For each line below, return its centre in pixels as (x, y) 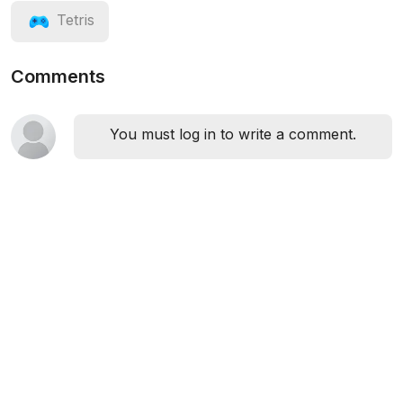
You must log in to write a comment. (233, 134)
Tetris (76, 19)
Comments (58, 76)
